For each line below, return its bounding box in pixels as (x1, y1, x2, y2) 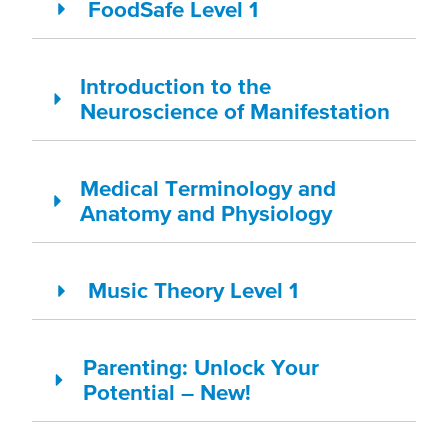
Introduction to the (80, 72, 272, 99)
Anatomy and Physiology (80, 200, 333, 227)
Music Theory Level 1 (88, 277, 298, 304)
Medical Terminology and (80, 175, 337, 202)
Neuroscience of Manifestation (80, 97, 391, 124)
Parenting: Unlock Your (83, 354, 320, 381)
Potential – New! (83, 379, 252, 406)
